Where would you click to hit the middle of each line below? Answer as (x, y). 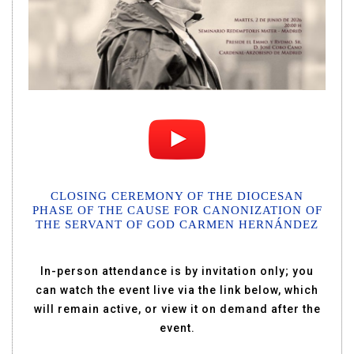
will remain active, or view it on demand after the (177, 309)
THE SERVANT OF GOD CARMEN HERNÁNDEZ (177, 224)
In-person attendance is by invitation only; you (177, 271)
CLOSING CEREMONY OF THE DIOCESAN (177, 196)
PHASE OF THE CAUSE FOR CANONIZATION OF (177, 210)
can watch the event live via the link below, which (177, 290)
